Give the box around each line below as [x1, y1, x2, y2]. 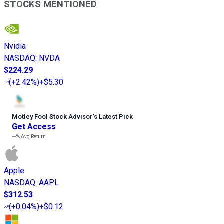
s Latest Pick [94, 112, 133, 120]
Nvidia [4, 41, 26, 51]
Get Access [12, 121, 56, 131]
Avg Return [20, 133, 46, 139]
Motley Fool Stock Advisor [12, 112, 93, 120]
